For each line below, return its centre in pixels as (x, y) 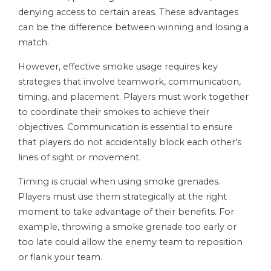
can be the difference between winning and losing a (133, 28)
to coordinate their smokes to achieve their (114, 112)
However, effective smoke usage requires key (118, 67)
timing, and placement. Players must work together (133, 97)
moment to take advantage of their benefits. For (126, 212)
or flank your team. (60, 257)
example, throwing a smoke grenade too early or (127, 227)
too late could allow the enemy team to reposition (130, 242)
